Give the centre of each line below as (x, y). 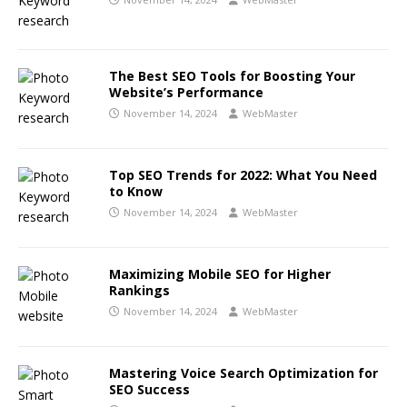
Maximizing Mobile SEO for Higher (220, 274)
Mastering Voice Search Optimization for (243, 373)
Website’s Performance (186, 92)
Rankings (139, 290)
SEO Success (149, 389)
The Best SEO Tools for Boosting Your (232, 76)
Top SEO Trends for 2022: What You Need (243, 175)
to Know (136, 191)
